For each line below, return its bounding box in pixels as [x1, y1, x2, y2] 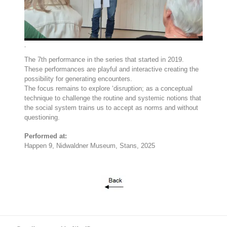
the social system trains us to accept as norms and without [24, 103, 198, 111]
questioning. [24, 113, 66, 121]
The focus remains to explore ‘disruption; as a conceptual [24, 84, 193, 92]
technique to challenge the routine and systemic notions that [24, 94, 201, 102]
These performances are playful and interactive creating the [24, 65, 199, 73]
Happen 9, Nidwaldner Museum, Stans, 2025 [24, 141, 157, 149]
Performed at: [24, 132, 67, 140]
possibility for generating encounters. [24, 74, 132, 83]
